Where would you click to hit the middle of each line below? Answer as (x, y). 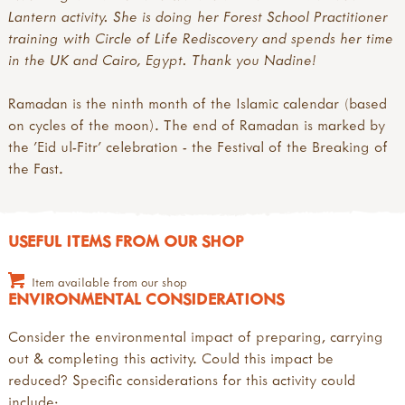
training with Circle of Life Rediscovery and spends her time (201, 38)
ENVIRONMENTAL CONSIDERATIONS (146, 299)
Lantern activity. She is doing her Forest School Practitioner (198, 16)
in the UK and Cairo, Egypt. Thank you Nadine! (162, 59)
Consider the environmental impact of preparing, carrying (196, 337)
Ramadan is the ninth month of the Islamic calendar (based (198, 104)
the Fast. (36, 169)
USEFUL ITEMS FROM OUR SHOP (126, 241)
